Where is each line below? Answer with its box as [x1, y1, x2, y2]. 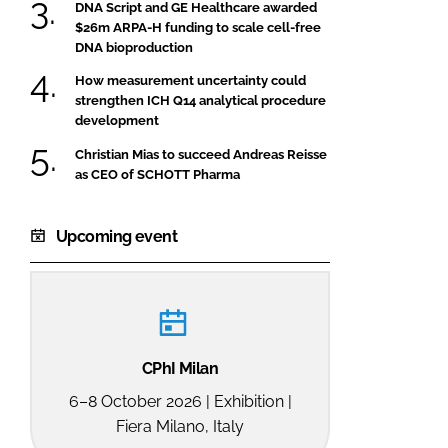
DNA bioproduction [75, 39, 193, 55]
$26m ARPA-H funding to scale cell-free [75, 19, 321, 35]
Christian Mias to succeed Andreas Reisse [75, 146, 327, 162]
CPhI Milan [141, 358, 219, 378]
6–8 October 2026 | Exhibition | [68, 391, 292, 411]
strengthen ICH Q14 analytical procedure [75, 93, 326, 109]
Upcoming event [56, 226, 178, 246]
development [75, 113, 159, 129]
